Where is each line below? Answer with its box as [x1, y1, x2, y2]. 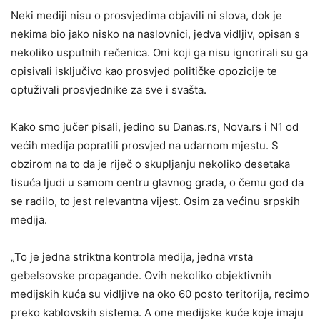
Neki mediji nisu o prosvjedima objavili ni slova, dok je [11, 9, 282, 23]
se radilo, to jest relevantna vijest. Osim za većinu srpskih [11, 194, 300, 209]
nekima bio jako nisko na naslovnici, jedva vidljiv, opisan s [11, 27, 300, 41]
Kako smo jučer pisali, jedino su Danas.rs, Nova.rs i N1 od [11, 120, 299, 134]
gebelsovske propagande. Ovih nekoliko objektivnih [11, 269, 271, 283]
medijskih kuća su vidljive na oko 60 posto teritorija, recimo [11, 287, 309, 301]
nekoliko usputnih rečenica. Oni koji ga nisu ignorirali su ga [11, 46, 308, 60]
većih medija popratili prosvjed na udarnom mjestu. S [11, 139, 279, 153]
